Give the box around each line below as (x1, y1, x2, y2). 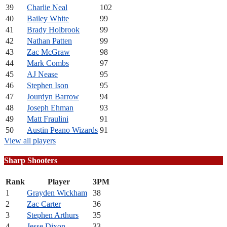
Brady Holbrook (27, 25, 80, 34)
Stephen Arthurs (27, 211, 79, 220)
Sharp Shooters (4, 156, 57, 165)
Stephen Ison (27, 81, 68, 90)
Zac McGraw (27, 47, 70, 56)
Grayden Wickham (27, 188, 87, 198)
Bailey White (27, 14, 69, 23)
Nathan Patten (27, 36, 72, 45)
